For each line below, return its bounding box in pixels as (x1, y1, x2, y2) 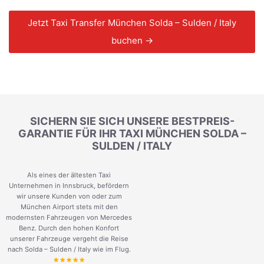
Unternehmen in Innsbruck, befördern (9, 181, 129, 190)
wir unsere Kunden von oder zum (16, 192, 122, 201)
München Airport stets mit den (20, 203, 118, 212)
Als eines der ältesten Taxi (27, 171, 111, 180)
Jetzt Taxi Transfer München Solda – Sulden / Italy (28, 17, 236, 29)
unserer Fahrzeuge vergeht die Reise (9, 235, 128, 243)
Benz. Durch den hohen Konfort (19, 224, 119, 233)
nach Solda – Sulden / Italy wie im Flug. (7, 245, 131, 254)
